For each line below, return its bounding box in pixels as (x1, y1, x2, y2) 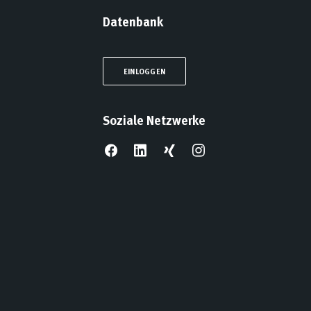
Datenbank (103, 12, 163, 31)
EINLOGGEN (124, 66, 165, 76)
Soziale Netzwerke (103, 111, 205, 129)
